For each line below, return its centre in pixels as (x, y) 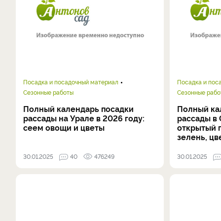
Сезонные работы (48, 92)
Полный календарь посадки (78, 109)
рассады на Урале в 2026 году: (84, 118)
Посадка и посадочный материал (71, 82)
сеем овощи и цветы (64, 127)
